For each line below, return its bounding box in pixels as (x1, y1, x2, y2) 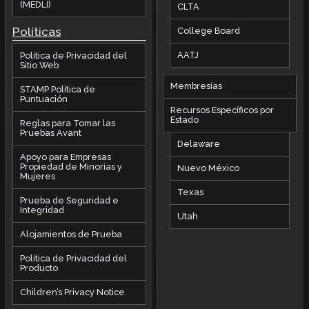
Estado (170, 114, 199, 125)
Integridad (19, 204, 64, 215)
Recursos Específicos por (170, 104, 275, 115)
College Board (177, 25, 241, 36)
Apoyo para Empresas (19, 151, 111, 162)
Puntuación (19, 93, 68, 104)
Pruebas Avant (19, 127, 81, 138)
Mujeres (19, 170, 55, 181)
